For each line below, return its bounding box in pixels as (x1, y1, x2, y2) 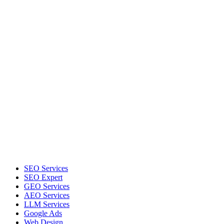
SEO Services (24, 164, 68, 172)
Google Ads (24, 209, 62, 217)
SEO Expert (24, 173, 62, 181)
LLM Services (24, 200, 69, 208)
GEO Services (24, 182, 69, 190)
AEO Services (24, 191, 69, 199)
